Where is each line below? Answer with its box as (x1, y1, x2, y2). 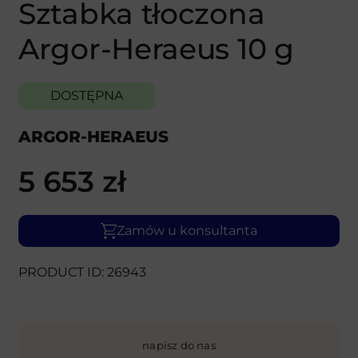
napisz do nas (142, 338, 216, 352)
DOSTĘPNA (50, 87, 123, 103)
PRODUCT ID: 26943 (18, 264, 146, 280)
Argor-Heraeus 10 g (18, 30, 294, 66)
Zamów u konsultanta (117, 222, 257, 238)
